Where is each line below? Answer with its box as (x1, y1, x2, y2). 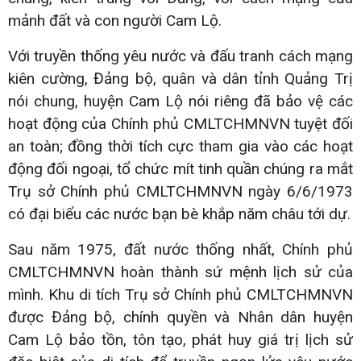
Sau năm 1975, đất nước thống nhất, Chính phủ (8, 239, 353, 259)
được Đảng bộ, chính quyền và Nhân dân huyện (8, 307, 353, 326)
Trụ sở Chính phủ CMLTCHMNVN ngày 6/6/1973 (8, 181, 353, 201)
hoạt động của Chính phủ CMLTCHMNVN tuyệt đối (8, 114, 353, 133)
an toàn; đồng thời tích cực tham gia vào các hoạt (8, 136, 353, 156)
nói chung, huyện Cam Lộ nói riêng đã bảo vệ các (8, 91, 353, 110)
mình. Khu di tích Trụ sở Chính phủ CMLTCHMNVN (8, 284, 353, 304)
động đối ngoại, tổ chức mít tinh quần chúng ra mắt (8, 159, 353, 178)
